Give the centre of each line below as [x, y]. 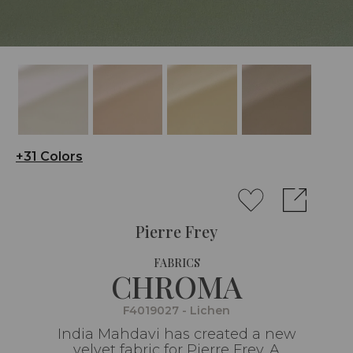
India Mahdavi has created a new [176, 334]
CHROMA [176, 286]
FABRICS [176, 262]
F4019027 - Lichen [176, 310]
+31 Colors [49, 156]
